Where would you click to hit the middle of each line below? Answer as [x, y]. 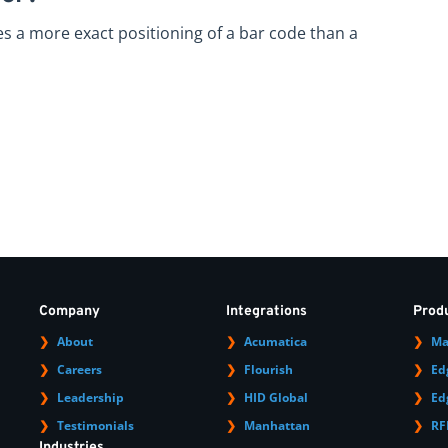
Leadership [91, 397]
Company [70, 311]
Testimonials [96, 425]
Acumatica [276, 341]
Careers [80, 369]
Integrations [267, 311]
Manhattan [277, 425]
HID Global [276, 397]
